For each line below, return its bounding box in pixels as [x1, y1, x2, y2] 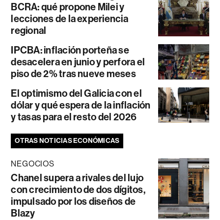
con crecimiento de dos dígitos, [11, 184, 145, 196]
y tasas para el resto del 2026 [11, 111, 137, 123]
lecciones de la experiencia [11, 13, 128, 25]
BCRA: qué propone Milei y [11, 1, 125, 13]
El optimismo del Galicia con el [11, 87, 142, 100]
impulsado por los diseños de [11, 195, 136, 208]
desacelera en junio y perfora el [11, 56, 145, 68]
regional [11, 25, 47, 37]
